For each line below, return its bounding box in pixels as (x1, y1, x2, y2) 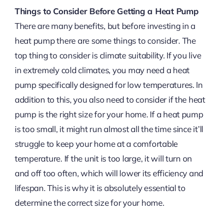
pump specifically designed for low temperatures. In (14, 80, 203, 90)
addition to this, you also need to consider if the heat (14, 94, 205, 105)
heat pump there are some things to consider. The (14, 35, 196, 46)
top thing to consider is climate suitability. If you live (14, 50, 201, 61)
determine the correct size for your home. (14, 197, 165, 208)
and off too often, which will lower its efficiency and (14, 168, 204, 179)
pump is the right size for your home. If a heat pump (14, 109, 203, 120)
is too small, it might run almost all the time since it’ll (14, 124, 204, 135)
